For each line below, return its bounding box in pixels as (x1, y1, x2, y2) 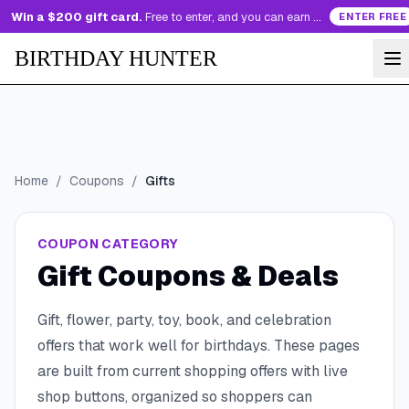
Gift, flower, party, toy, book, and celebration (37, 310, 331, 330)
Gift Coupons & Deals (37, 258, 339, 294)
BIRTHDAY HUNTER (15, 47, 217, 70)
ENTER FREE (339, 10, 406, 23)
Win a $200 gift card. (11, 8, 142, 25)
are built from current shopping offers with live (37, 362, 348, 381)
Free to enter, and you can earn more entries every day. (145, 8, 313, 25)
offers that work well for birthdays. (37, 336, 270, 355)
